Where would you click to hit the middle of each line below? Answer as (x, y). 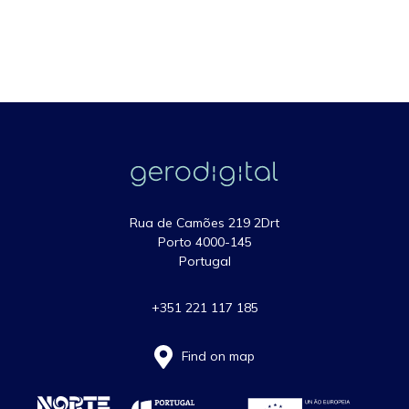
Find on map (218, 356)
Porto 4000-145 (204, 242)
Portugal (204, 261)
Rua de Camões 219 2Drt (204, 223)
